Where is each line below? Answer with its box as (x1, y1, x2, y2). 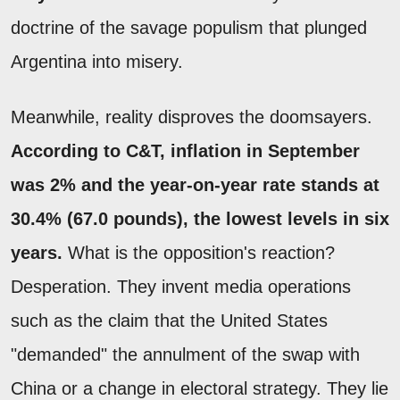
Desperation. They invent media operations (11, 276, 351, 296)
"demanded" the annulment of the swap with (11, 344, 360, 364)
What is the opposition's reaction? (62, 242, 335, 262)
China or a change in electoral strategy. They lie (11, 378, 388, 398)
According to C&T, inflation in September (11, 140, 360, 161)
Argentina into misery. (11, 51, 183, 71)
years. (11, 242, 62, 262)
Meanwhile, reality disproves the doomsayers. (11, 106, 372, 127)
